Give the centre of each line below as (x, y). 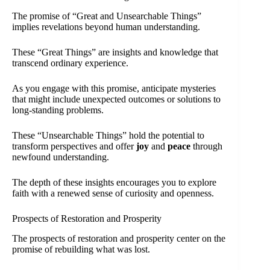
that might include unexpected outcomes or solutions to (116, 99)
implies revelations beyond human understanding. (106, 27)
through (206, 146)
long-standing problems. (58, 110)
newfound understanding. (61, 157)
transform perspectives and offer (74, 146)
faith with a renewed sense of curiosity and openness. (113, 193)
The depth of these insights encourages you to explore (114, 183)
